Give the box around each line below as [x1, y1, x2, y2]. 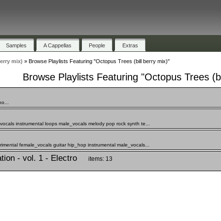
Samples [5, 42, 27, 48]
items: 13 [88, 155, 112, 162]
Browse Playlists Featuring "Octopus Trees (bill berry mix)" [28, 58, 170, 65]
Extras [122, 42, 138, 48]
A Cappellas [43, 42, 72, 48]
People [89, 42, 106, 48]
